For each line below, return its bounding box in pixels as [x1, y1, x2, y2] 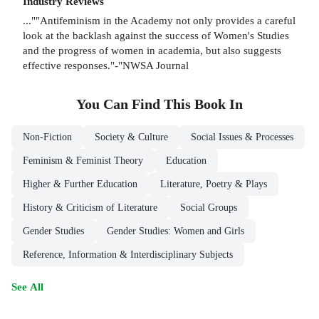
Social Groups [180, 202, 237, 213]
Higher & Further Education [23, 178, 137, 189]
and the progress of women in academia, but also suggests [23, 43, 281, 56]
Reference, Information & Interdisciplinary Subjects [23, 249, 233, 260]
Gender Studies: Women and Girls [107, 225, 244, 236]
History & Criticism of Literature [23, 202, 157, 213]
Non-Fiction [23, 131, 72, 142]
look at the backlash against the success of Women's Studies [23, 28, 289, 41]
